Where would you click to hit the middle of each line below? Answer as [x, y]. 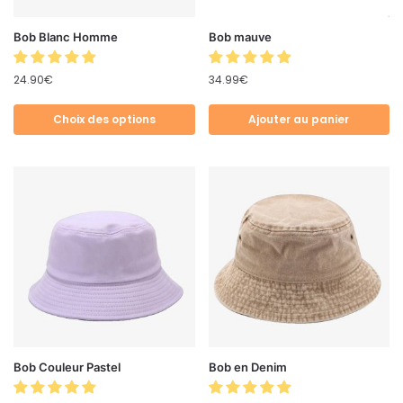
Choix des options [104, 119]
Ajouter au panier [299, 119]
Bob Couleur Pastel [67, 367]
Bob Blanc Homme [66, 36]
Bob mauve [240, 36]
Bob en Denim [247, 367]
